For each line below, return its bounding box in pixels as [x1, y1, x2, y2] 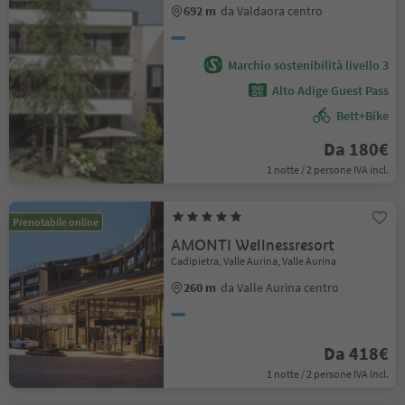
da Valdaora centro [221, 3, 324, 19]
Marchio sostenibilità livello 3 [227, 57, 389, 73]
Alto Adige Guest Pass [271, 82, 389, 99]
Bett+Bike [335, 108, 389, 124]
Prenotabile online [13, 215, 99, 229]
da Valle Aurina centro [221, 279, 340, 296]
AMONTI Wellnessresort [171, 236, 335, 255]
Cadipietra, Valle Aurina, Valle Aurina [171, 254, 337, 268]
